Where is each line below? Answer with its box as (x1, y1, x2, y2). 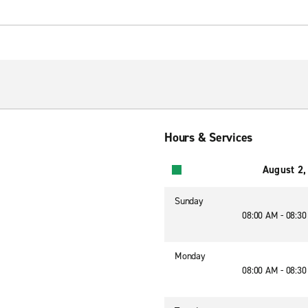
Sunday (175, 195, 203, 208)
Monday (175, 250, 206, 263)
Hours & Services (164, 129, 252, 146)
